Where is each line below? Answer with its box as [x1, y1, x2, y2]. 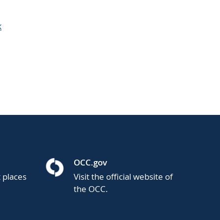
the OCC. [74, 183, 108, 195]
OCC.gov [74, 157, 107, 168]
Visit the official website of [74, 171, 173, 183]
